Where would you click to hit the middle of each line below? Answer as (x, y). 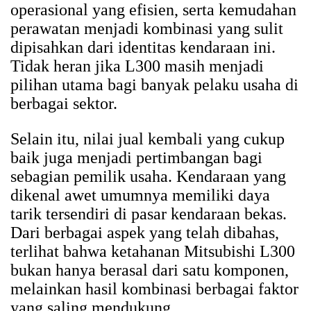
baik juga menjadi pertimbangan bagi (136, 158)
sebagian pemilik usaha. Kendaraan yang (148, 177)
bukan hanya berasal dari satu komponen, (150, 270)
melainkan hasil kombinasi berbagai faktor (154, 289)
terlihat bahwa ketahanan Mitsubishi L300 (153, 252)
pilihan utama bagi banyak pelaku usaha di (154, 85)
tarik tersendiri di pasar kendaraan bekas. (149, 214)
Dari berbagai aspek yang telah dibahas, (145, 233)
